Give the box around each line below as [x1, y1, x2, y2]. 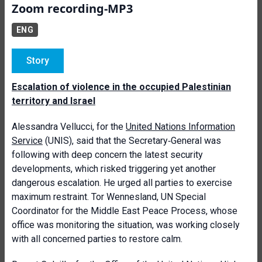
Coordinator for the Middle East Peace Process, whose [12, 205, 237, 216]
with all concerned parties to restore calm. [12, 233, 182, 244]
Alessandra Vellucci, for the [12, 121, 126, 132]
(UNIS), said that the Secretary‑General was [43, 135, 221, 146]
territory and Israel [12, 95, 95, 106]
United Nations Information [126, 121, 235, 132]
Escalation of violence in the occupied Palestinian [12, 81, 231, 92]
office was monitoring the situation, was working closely [12, 219, 240, 230]
